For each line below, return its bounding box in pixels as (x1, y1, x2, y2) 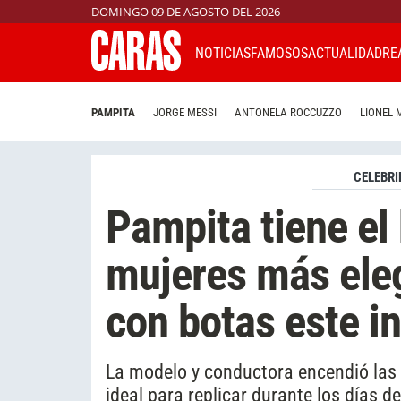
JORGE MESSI (153, 106, 217, 120)
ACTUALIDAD (308, 44, 382, 62)
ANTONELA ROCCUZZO (235, 106, 342, 120)
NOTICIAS (195, 44, 251, 62)
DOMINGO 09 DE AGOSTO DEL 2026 (91, 4, 280, 20)
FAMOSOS (251, 44, 308, 62)
